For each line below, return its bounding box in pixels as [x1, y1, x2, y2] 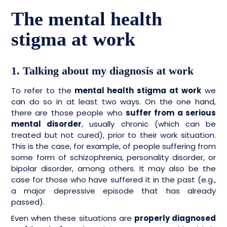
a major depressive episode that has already [11, 185, 216, 196]
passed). [11, 197, 47, 207]
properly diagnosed [134, 213, 216, 223]
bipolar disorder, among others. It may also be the [11, 163, 216, 174]
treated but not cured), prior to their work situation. [11, 130, 216, 140]
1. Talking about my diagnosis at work [11, 64, 194, 77]
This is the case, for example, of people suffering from [11, 141, 216, 152]
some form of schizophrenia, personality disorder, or [11, 152, 216, 163]
